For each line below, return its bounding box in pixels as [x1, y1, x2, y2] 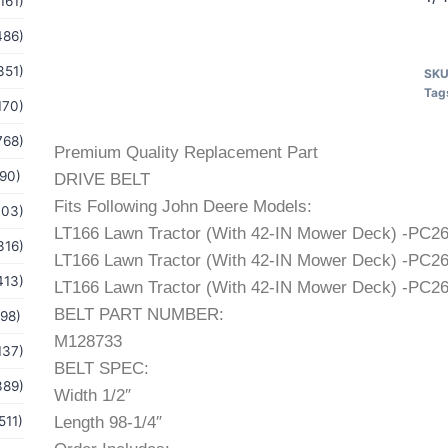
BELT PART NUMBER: [53, 305, 224, 324]
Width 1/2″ [53, 386, 131, 405]
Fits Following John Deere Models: [53, 197, 312, 216]
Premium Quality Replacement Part [53, 143, 318, 162]
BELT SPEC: [53, 359, 149, 378]
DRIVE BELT [53, 170, 150, 189]
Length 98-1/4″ [53, 413, 162, 432]
